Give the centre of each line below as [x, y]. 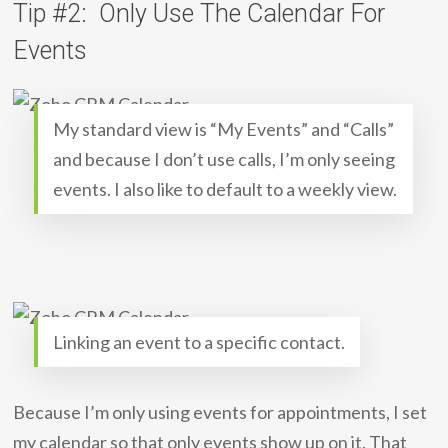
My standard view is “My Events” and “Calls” [224, 129]
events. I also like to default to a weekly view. [225, 189]
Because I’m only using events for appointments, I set [220, 412]
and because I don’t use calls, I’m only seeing [224, 159]
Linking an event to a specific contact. [199, 342]
